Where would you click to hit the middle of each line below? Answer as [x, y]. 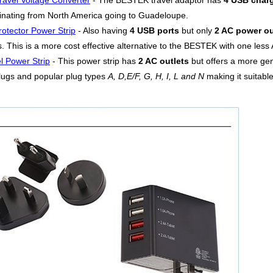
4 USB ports [154, 31]
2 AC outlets [164, 62]
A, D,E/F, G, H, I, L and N [156, 77]
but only [197, 31]
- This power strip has [94, 62]
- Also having [103, 31]
